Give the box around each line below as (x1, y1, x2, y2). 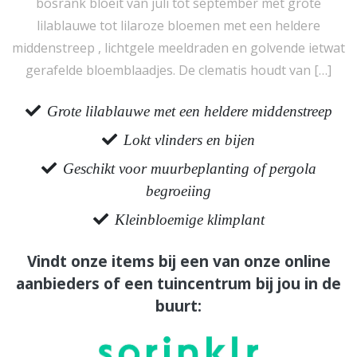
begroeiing (146, 182, 211, 199)
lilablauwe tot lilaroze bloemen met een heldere (37, 17, 320, 34)
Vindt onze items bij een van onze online (26, 250, 331, 272)
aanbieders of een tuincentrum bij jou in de (16, 273, 341, 294)
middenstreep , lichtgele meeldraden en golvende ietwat (12, 39, 345, 57)
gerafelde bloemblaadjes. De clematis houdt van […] (25, 61, 331, 79)
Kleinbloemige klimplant (114, 211, 265, 228)
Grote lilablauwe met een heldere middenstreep (46, 103, 332, 120)
